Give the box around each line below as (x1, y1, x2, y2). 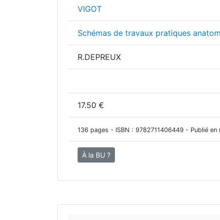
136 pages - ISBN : (78, 126, 136, 134)
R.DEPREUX (78, 52, 121, 62)
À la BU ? (82, 151, 110, 159)
